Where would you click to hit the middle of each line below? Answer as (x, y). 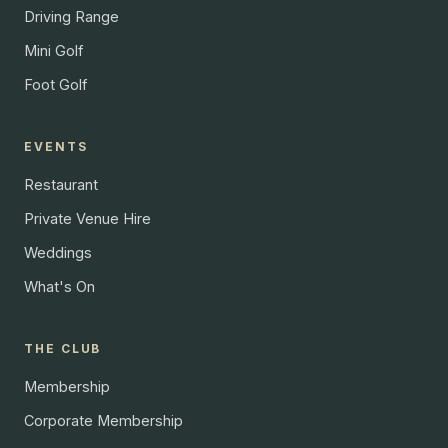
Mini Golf (53, 50)
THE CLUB (63, 348)
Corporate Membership (103, 420)
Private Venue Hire (87, 218)
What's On (59, 286)
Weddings (58, 252)
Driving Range (71, 16)
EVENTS (56, 146)
